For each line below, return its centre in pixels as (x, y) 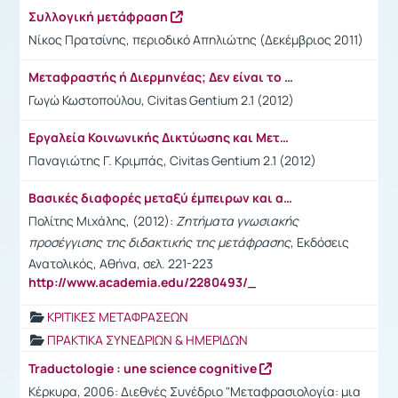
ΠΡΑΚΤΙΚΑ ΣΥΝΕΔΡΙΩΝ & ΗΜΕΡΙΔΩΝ (147, 339)
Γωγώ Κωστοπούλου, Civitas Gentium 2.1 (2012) (161, 99)
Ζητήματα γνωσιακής (237, 220)
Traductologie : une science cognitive (144, 368)
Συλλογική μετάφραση (99, 16)
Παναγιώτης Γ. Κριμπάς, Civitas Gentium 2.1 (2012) (172, 160)
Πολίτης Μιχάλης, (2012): (102, 220)
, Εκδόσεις (320, 242)
